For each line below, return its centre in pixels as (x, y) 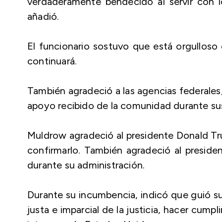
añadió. (43, 16)
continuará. (52, 61)
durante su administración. (86, 165)
